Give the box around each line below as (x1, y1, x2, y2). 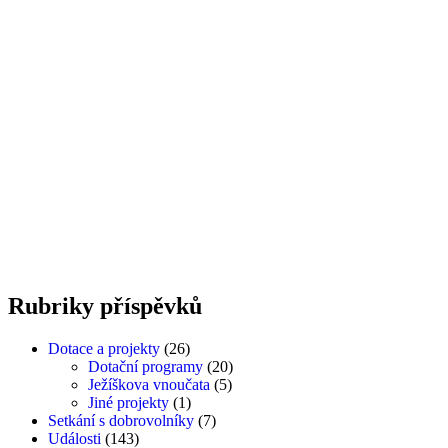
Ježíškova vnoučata (88, 375, 210, 393)
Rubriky (8, 292, 94, 319)
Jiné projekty (88, 393, 169, 411)
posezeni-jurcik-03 (18, 38, 135, 56)
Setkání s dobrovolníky (48, 411, 194, 429)
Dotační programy (88, 357, 203, 375)
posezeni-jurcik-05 (18, 210, 135, 228)
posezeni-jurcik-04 (18, 124, 135, 142)
